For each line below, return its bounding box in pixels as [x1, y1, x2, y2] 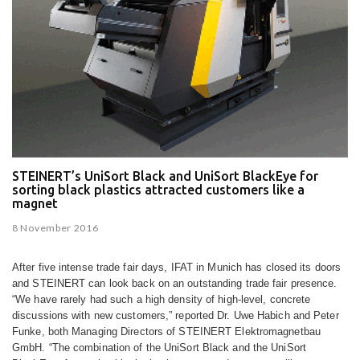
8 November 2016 [12, 222, 99, 235]
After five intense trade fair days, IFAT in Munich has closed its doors [12, 261, 342, 274]
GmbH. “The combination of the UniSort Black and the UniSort [12, 342, 306, 354]
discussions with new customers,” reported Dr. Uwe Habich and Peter [12, 309, 339, 322]
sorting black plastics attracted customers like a [12, 182, 305, 198]
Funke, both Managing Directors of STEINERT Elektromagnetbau [12, 325, 321, 338]
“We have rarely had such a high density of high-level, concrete [12, 293, 311, 306]
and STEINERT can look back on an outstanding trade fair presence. [12, 277, 337, 290]
